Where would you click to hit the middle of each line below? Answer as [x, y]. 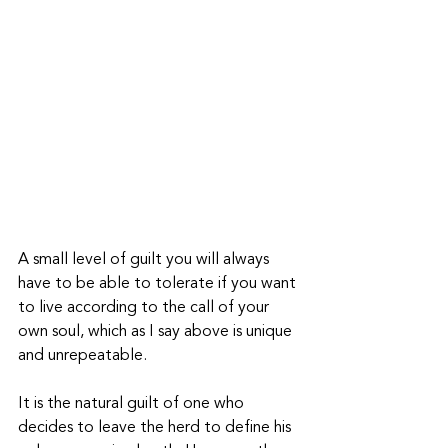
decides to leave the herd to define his [156, 428]
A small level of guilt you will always [145, 260]
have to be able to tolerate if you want [159, 284]
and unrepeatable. [82, 356]
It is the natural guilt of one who [133, 404]
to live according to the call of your [145, 308]
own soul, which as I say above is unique [157, 332]
